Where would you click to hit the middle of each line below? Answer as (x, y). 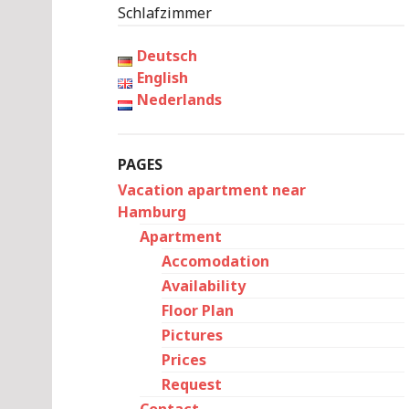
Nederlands (179, 100)
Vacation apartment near (212, 190)
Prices (184, 360)
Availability (204, 286)
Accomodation (215, 261)
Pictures (192, 335)
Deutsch (167, 56)
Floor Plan (198, 310)
